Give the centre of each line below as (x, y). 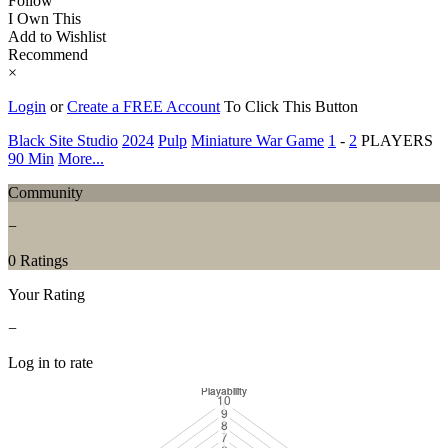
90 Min (31, 158)
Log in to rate (50, 362)
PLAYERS (395, 140)
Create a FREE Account (143, 106)
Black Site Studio (63, 140)
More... (81, 158)
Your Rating (46, 294)
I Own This (44, 18)
